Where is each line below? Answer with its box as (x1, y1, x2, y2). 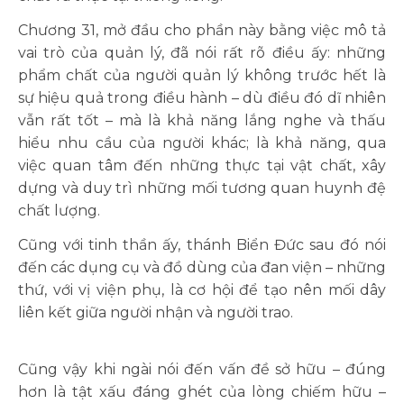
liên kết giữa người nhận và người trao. (18, 304, 293, 321)
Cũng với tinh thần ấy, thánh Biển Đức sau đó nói (18, 236, 386, 253)
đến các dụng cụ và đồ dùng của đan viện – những (18, 259, 386, 276)
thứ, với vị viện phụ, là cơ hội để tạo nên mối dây (18, 281, 386, 298)
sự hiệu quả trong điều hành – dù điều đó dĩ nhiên (18, 89, 386, 106)
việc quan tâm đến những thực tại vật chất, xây (18, 157, 386, 174)
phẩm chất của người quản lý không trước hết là (18, 67, 386, 84)
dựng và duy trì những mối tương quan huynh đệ (18, 179, 386, 197)
